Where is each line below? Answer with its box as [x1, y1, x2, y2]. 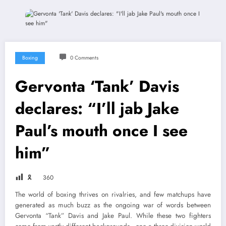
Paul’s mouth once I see [15, 119, 188, 143]
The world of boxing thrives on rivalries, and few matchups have [15, 190, 211, 200]
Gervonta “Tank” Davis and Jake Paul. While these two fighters [15, 211, 211, 221]
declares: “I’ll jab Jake [15, 97, 179, 121]
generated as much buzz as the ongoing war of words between [15, 200, 211, 210]
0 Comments [70, 54, 98, 62]
